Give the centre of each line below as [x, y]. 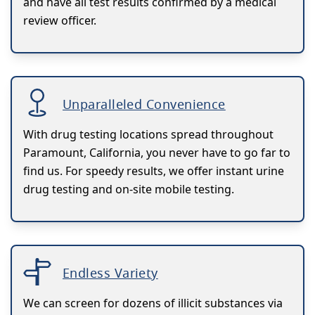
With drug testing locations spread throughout [148, 134]
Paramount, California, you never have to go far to [157, 152]
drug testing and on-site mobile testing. [129, 189]
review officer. [60, 20]
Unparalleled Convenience [144, 104]
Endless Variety [110, 272]
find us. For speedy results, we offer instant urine [154, 171]
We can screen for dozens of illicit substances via [153, 303]
